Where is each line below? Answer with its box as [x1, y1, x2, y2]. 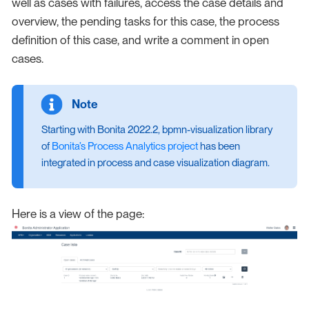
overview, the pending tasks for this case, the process [12, 14, 279, 28]
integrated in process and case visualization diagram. [41, 157, 270, 170]
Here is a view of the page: [12, 207, 144, 221]
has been [197, 140, 240, 153]
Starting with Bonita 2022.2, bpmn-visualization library [41, 123, 272, 137]
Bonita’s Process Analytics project [51, 140, 198, 153]
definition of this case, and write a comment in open [12, 32, 269, 47]
